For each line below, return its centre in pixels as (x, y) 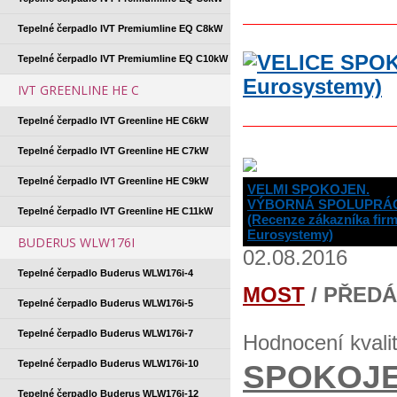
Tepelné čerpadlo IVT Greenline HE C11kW (115, 211)
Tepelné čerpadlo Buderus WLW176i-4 (105, 273)
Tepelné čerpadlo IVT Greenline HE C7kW (113, 151)
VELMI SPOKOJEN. (308, 189)
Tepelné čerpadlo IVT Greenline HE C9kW (113, 181)
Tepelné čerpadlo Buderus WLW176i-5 (105, 303)
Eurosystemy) (290, 234)
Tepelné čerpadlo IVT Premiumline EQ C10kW (123, 58)
